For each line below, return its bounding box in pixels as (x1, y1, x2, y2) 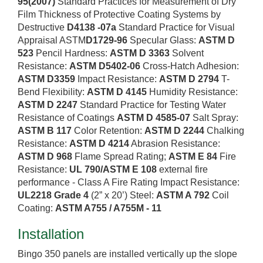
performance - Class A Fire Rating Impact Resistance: (18, 177, 240, 188)
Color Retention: (72, 126, 144, 136)
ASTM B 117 (18, 126, 72, 136)
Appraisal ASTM (18, 35, 86, 46)
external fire (157, 164, 208, 175)
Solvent (170, 48, 204, 59)
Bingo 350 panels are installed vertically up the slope (18, 249, 237, 259)
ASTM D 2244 (144, 126, 204, 136)
